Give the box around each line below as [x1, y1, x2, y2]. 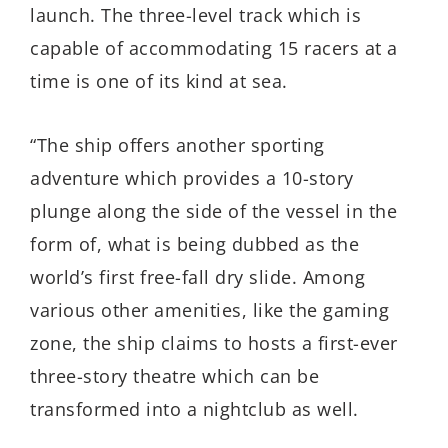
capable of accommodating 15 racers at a [30, 35, 398, 60]
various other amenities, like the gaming [30, 298, 389, 323]
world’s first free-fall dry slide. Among [30, 265, 365, 290]
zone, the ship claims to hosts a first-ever [30, 331, 398, 356]
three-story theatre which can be [30, 364, 319, 389]
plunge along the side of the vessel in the [30, 199, 397, 224]
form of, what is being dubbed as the [30, 232, 359, 257]
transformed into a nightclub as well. [30, 397, 359, 422]
